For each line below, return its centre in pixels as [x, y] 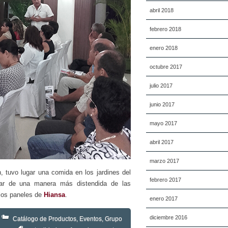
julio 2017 [161, 85]
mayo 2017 [163, 123]
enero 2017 [164, 198]
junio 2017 [162, 104]
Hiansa [54, 195]
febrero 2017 [165, 180]
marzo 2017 [164, 161]
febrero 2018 [165, 29]
